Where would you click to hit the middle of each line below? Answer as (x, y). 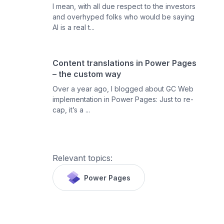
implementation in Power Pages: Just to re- (123, 99)
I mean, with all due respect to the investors (124, 6)
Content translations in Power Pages (125, 63)
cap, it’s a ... (71, 110)
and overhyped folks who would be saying (124, 17)
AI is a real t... (74, 27)
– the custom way (87, 74)
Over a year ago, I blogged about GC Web (123, 89)
